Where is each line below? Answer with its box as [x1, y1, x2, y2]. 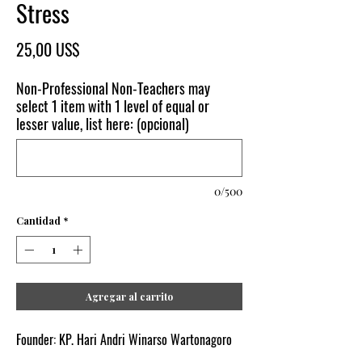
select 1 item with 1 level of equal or [16, 95, 209, 116]
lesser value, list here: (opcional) [16, 112, 189, 134]
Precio [79, 36, 116, 61]
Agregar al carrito [86, 289, 173, 303]
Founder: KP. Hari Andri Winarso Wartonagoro [16, 329, 232, 349]
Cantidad [16, 213, 61, 227]
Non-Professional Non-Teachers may [16, 77, 210, 99]
